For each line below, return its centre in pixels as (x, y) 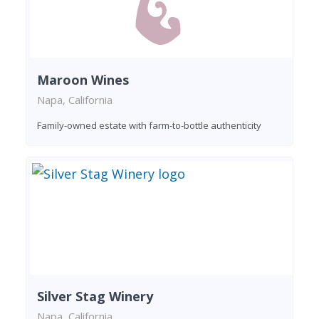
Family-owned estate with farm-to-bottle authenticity (149, 125)
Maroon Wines (83, 79)
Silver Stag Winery (95, 297)
